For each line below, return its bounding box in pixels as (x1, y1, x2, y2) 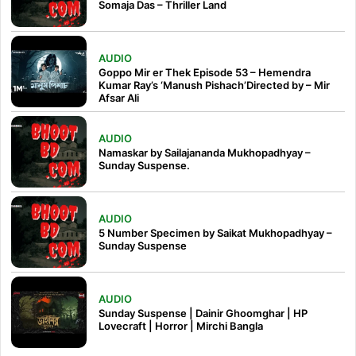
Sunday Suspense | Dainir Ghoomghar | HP (99, 306, 308, 319)
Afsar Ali (99, 91, 139, 104)
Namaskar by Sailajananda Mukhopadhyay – (99, 145, 311, 159)
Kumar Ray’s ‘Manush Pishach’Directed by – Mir (99, 78, 330, 91)
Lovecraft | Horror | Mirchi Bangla (99, 319, 263, 332)
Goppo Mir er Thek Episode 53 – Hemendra (99, 65, 311, 79)
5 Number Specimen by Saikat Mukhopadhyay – (99, 226, 332, 239)
